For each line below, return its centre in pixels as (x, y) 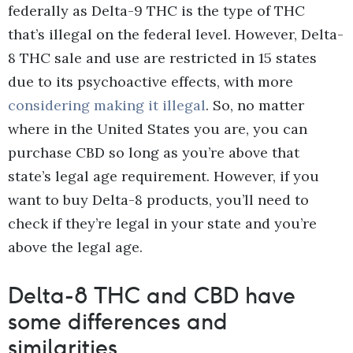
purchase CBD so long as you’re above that (154, 152)
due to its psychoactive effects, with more (150, 81)
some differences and (118, 321)
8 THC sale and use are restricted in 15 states (162, 58)
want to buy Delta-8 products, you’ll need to (158, 199)
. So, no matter (255, 105)
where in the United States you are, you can (158, 128)
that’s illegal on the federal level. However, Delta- (176, 34)
